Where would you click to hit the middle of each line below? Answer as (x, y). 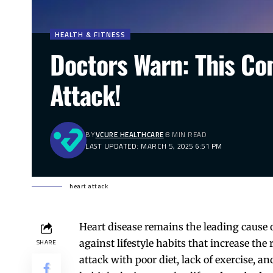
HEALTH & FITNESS (90, 34)
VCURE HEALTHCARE (129, 135)
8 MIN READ (186, 135)
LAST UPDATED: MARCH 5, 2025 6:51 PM (154, 146)
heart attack (89, 186)
